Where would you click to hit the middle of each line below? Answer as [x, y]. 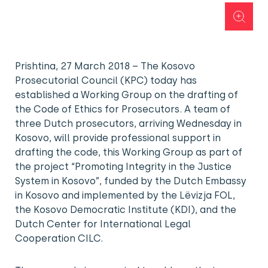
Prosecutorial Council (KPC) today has [106, 80]
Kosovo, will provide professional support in [118, 138]
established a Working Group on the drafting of [127, 95]
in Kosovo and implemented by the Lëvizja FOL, [125, 195]
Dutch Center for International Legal [103, 224]
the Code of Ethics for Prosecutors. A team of [123, 109]
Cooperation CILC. [59, 238]
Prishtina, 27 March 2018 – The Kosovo [105, 66]
